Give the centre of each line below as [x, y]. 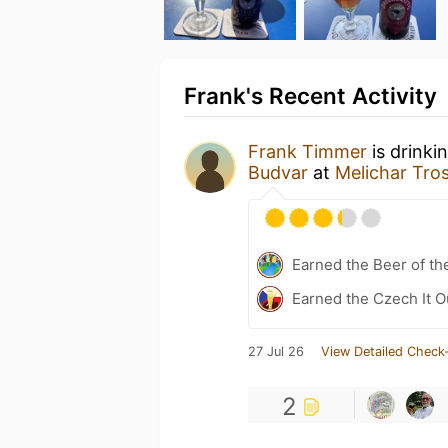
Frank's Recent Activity [310, 95]
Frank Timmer [307, 151]
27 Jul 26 [276, 351]
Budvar [278, 172]
